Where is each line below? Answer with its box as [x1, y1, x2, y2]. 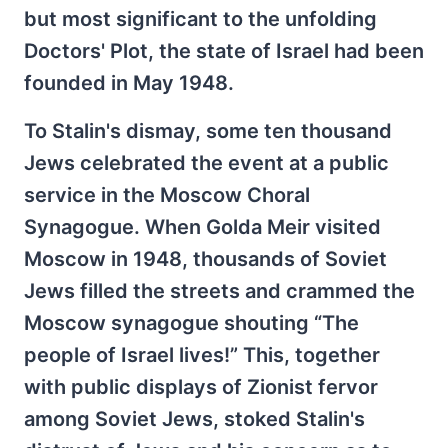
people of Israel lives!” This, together [24, 342, 380, 367]
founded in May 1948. [24, 70, 234, 95]
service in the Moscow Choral [24, 182, 310, 207]
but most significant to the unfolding [24, 6, 377, 31]
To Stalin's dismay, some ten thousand [24, 118, 392, 143]
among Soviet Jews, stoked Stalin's [24, 406, 365, 431]
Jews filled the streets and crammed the [24, 278, 415, 303]
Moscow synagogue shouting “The [24, 310, 359, 335]
